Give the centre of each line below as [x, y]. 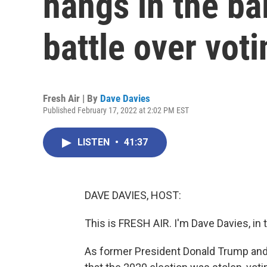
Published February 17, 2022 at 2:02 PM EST [116, 110]
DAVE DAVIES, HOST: [133, 195]
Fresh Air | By [72, 98]
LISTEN [95, 142]
